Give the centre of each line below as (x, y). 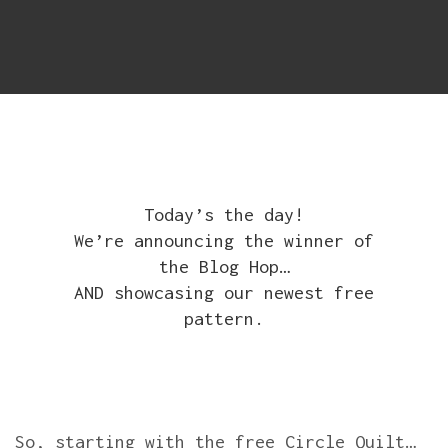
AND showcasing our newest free (224, 292)
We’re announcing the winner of (224, 240)
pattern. (224, 318)
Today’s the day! (224, 214)
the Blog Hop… (224, 266)
